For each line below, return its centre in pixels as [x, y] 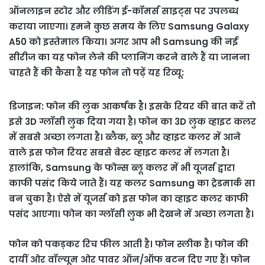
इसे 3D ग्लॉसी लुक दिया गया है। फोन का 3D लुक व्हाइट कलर [132, 121]
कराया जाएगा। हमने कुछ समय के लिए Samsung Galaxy [129, 26]
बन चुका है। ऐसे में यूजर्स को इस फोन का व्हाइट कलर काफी [129, 198]
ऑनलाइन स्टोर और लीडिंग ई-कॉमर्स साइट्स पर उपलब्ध [124, 11]
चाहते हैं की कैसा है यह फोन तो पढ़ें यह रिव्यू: [96, 72]
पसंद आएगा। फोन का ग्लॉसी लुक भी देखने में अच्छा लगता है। [131, 214]
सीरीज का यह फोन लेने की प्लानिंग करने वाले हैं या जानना [129, 57]
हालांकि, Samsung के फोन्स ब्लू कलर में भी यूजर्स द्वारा [122, 167]
